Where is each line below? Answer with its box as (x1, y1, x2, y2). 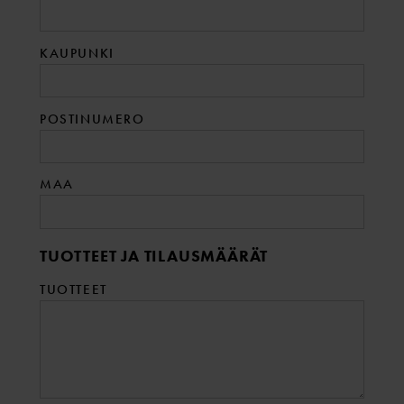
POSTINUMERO (40, 110, 145, 127)
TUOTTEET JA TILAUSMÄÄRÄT (40, 244, 269, 266)
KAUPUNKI (40, 44, 115, 61)
